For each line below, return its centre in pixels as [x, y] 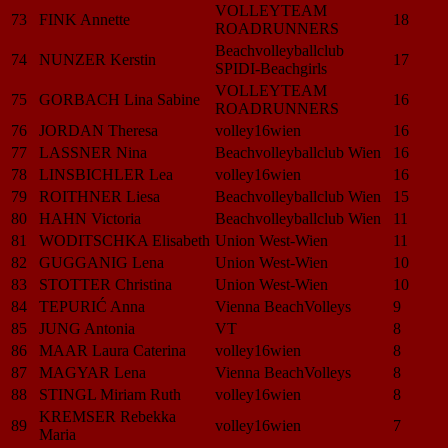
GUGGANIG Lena [101, 262]
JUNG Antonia [87, 328]
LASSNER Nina [93, 152]
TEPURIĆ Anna [92, 306]
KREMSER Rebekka [107, 416]
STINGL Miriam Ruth [110, 394]
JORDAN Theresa [98, 130]
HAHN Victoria [90, 218]
